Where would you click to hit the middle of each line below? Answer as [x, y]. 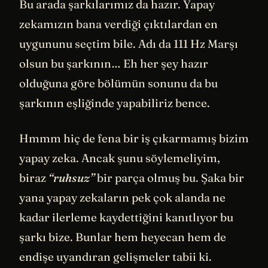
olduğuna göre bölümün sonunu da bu [118, 83]
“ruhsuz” [71, 178]
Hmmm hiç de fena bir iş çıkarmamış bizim [134, 138]
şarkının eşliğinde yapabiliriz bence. [115, 103]
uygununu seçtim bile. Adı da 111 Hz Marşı [129, 43]
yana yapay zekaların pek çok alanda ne [122, 198]
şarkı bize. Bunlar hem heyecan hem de [123, 237]
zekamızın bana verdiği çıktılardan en [118, 24]
